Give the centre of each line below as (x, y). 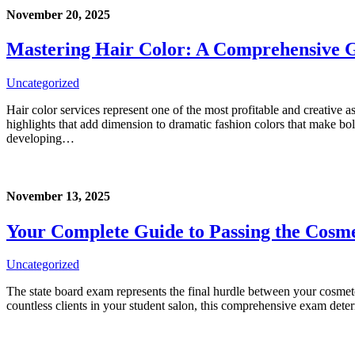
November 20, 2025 (58, 14)
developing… (40, 139)
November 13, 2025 (58, 197)
